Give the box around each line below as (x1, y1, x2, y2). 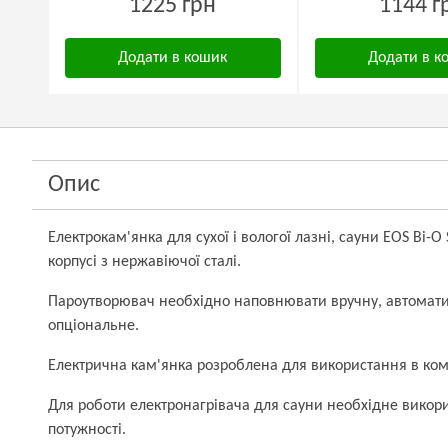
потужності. (48, 422, 126, 438)
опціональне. (48, 318, 139, 334)
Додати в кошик (118, 50, 228, 66)
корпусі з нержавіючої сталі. (48, 254, 241, 270)
